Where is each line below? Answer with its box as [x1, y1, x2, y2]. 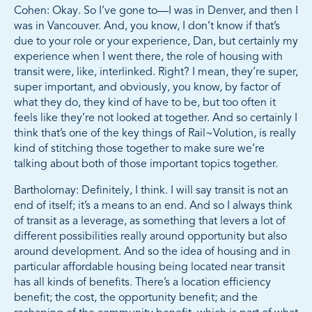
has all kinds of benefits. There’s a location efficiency [14, 277, 271, 289]
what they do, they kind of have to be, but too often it [14, 97, 276, 109]
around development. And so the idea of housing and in [14, 247, 290, 258]
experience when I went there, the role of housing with [14, 52, 283, 63]
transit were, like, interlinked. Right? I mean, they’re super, [14, 67, 298, 79]
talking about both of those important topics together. [14, 159, 278, 171]
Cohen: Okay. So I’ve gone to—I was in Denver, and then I [14, 6, 298, 17]
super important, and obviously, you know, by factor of [14, 82, 281, 94]
